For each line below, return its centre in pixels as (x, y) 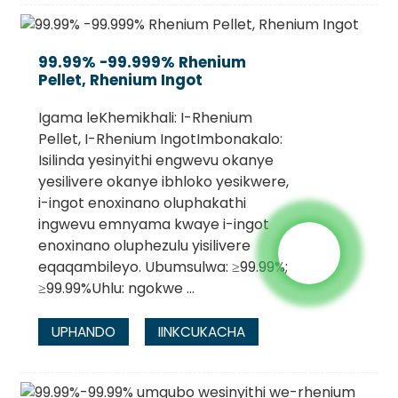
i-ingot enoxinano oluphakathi (142, 203)
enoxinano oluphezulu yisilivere (144, 245)
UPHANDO (83, 331)
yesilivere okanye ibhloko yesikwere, (163, 181)
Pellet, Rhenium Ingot (120, 80)
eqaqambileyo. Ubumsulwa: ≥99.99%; (163, 267)
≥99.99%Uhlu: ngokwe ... (116, 288)
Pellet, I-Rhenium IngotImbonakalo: (160, 139)
